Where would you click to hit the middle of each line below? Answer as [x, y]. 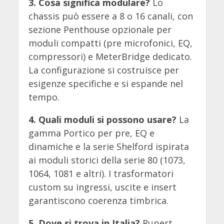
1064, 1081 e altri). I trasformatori [101, 174]
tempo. [44, 97]
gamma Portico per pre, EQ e [91, 133]
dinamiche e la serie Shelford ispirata [108, 147]
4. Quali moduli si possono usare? [102, 120]
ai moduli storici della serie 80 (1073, [107, 160]
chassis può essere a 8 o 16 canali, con [110, 16]
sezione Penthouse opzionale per [100, 30]
